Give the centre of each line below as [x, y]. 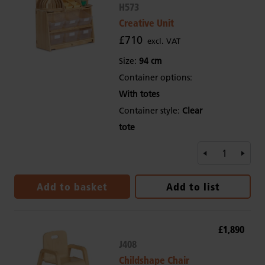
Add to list [193, 187]
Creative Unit [146, 23]
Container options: [155, 78]
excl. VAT [164, 41]
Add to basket [72, 187]
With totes [139, 94]
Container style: [150, 111]
